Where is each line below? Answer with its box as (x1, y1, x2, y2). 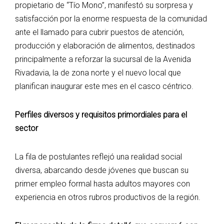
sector (15, 123, 38, 133)
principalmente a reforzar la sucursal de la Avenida (15, 54, 191, 64)
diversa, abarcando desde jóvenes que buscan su (15, 165, 188, 175)
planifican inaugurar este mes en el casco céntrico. (15, 81, 193, 91)
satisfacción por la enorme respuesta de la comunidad (15, 14, 207, 24)
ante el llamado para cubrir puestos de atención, (15, 27, 184, 37)
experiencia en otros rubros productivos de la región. (15, 192, 200, 202)
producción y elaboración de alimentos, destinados (15, 41, 195, 51)
